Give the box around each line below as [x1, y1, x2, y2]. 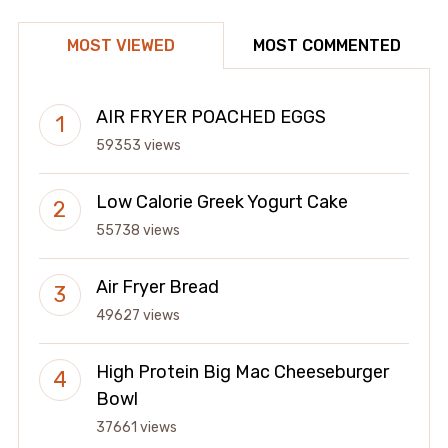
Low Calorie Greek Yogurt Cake [95, 190, 348, 213]
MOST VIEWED [66, 35, 175, 55]
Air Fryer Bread [95, 275, 219, 298]
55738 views [95, 221, 180, 239]
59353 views [95, 136, 181, 154]
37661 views [95, 418, 177, 436]
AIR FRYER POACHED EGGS [95, 105, 326, 128]
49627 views [95, 306, 180, 324]
